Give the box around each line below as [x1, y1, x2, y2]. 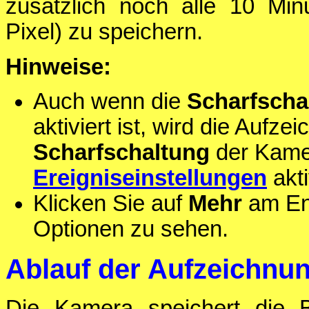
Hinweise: [6, 54, 111, 79]
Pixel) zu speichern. [6, 19, 203, 45]
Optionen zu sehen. [33, 217, 228, 242]
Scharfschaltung [33, 140, 210, 166]
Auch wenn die [33, 89, 187, 114]
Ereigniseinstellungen [33, 166, 267, 191]
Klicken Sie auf [33, 191, 188, 217]
